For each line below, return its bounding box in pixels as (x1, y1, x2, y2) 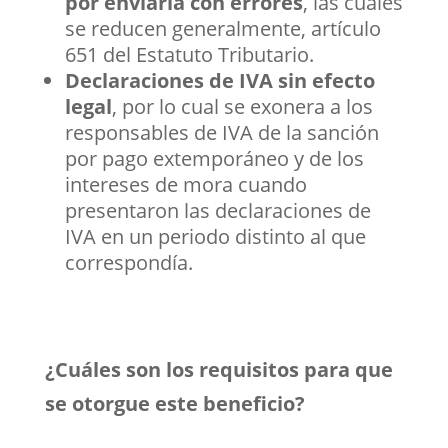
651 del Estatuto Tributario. (64, 40, 314, 68)
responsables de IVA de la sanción (64, 118, 379, 146)
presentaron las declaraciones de (64, 196, 371, 224)
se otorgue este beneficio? (44, 389, 305, 417)
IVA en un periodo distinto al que (64, 222, 366, 250)
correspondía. (64, 248, 193, 276)
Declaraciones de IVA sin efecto (64, 66, 375, 94)
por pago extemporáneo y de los (64, 144, 364, 172)
